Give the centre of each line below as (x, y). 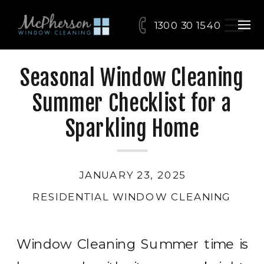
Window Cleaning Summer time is (132, 244)
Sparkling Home (132, 129)
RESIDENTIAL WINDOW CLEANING (132, 197)
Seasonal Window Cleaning (132, 77)
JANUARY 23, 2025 (132, 174)
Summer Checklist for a (132, 103)
